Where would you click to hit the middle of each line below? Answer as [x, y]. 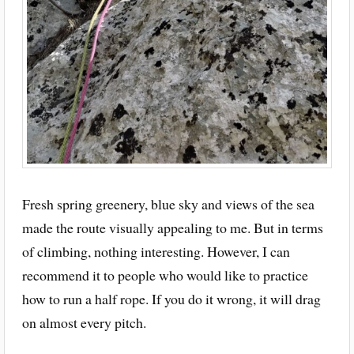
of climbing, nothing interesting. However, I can [156, 252]
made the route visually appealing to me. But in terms [172, 228]
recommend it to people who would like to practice [165, 275]
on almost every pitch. [84, 323]
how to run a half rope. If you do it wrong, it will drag [171, 299]
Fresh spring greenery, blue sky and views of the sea [168, 204]
